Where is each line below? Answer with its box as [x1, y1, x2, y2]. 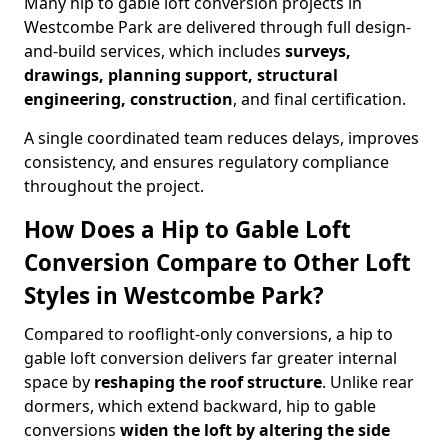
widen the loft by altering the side [120, 419, 390, 441]
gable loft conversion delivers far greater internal [24, 347, 397, 369]
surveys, [285, 40, 351, 62]
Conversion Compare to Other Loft [24, 247, 411, 278]
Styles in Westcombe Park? [24, 280, 324, 311]
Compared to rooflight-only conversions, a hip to [24, 323, 393, 345]
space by [24, 371, 94, 393]
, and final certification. [233, 88, 406, 110]
